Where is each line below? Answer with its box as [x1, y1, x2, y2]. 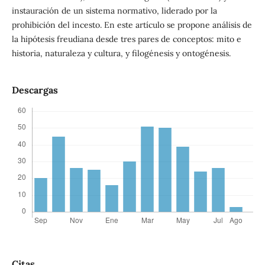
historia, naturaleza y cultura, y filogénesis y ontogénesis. [11, 48, 231, 59]
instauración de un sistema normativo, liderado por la [11, 5, 217, 17]
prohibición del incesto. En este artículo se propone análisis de [11, 20, 252, 31]
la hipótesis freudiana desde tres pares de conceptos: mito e [11, 34, 241, 45]
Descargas [11, 84, 58, 96]
